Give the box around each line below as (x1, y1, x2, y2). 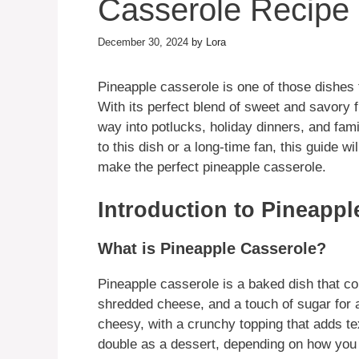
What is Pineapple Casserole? (98, 240, 326, 258)
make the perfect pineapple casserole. (98, 159, 326, 175)
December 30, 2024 (98, 35, 188, 48)
